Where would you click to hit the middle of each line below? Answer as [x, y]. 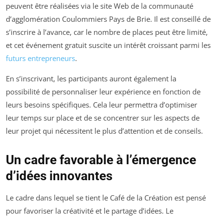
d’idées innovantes [59, 176]
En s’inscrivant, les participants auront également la [91, 78]
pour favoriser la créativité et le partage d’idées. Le [90, 210]
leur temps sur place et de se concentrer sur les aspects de [103, 117]
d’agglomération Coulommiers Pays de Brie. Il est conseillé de [108, 19]
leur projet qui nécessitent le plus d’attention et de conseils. [104, 131]
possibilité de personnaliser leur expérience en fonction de [103, 91]
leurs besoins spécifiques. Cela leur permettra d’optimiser [101, 104]
